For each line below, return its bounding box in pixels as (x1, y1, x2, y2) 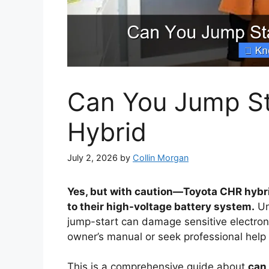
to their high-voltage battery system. (67, 200, 255, 213)
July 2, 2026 (67, 152, 118, 163)
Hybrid (67, 116, 147, 147)
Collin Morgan (133, 152, 189, 163)
